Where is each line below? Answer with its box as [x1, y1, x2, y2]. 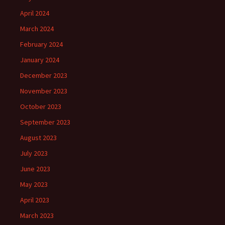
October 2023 [20, 102, 61, 111]
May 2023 [20, 180, 48, 189]
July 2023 [20, 149, 48, 158]
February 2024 [20, 40, 63, 49]
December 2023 [20, 71, 67, 80]
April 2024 [20, 9, 49, 18]
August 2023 [20, 133, 57, 142]
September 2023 [20, 118, 70, 127]
